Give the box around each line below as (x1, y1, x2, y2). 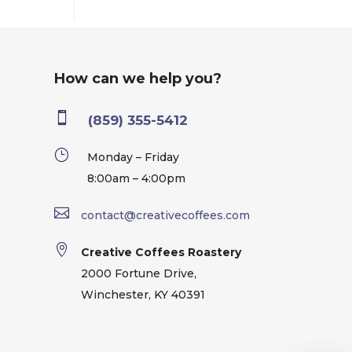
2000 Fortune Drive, (81, 266, 197, 280)
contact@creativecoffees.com (80, 207, 250, 222)
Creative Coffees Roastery (81, 244, 242, 259)
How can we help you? (53, 69, 222, 87)
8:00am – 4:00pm (87, 170, 186, 185)
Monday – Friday (87, 149, 180, 164)
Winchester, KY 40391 (81, 287, 206, 302)
